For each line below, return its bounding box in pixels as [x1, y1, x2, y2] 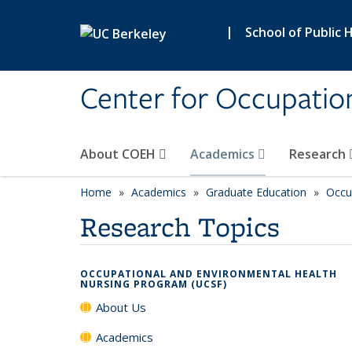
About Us [96, 299, 146, 315]
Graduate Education [206, 185, 306, 200]
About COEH [80, 145, 159, 163]
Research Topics [80, 208, 280, 245]
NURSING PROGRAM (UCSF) [80, 277, 227, 291]
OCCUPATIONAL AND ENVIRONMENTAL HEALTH [80, 267, 337, 280]
